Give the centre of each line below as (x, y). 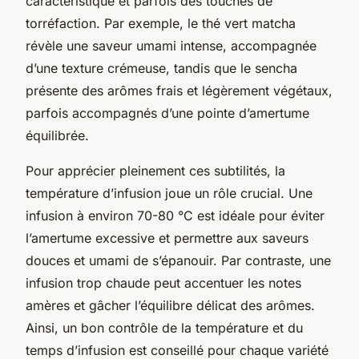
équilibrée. (57, 135)
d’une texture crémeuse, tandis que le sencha (161, 68)
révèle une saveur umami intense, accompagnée (171, 45)
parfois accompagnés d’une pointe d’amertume (167, 113)
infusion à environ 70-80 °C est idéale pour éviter (175, 215)
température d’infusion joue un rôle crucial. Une (169, 193)
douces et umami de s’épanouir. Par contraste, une (178, 260)
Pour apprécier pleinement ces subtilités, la (155, 170)
